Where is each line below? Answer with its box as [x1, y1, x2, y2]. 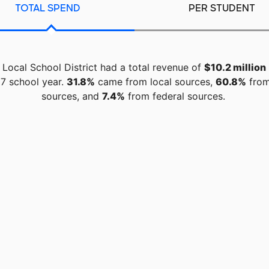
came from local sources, [95, 76, 216, 88]
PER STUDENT [188, 2, 255, 15]
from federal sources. [125, 90, 225, 103]
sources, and [41, 90, 102, 103]
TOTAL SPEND [14, 2, 80, 15]
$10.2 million [204, 61, 266, 74]
